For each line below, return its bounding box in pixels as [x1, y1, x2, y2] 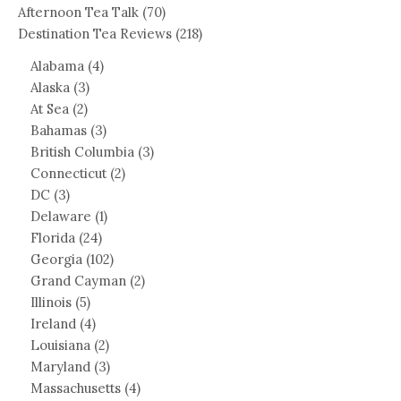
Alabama [30, 57, 84, 75]
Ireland [30, 315, 76, 333]
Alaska [30, 79, 70, 97]
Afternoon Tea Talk [18, 4, 139, 21]
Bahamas [30, 122, 87, 140]
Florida [30, 229, 75, 247]
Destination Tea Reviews [18, 25, 172, 43]
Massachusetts [30, 380, 121, 397]
